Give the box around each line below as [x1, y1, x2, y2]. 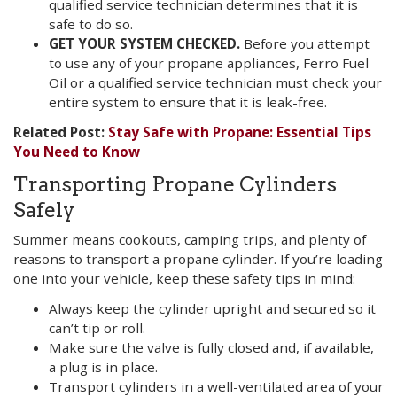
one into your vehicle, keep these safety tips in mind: [13, 269, 355, 287]
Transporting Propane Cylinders [13, 172, 337, 198]
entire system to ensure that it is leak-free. [49, 93, 327, 111]
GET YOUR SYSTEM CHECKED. [49, 35, 240, 52]
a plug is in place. [49, 357, 158, 376]
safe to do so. [49, 15, 133, 33]
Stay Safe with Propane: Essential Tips [108, 123, 371, 142]
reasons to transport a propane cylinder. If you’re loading [13, 249, 383, 268]
